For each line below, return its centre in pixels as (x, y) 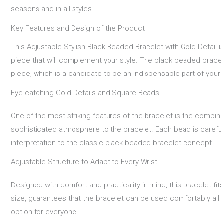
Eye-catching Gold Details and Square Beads (85, 92)
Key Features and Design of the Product (78, 28)
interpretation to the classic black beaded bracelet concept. (112, 142)
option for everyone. (45, 211)
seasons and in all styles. (52, 9)
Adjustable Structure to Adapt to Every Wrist (84, 162)
